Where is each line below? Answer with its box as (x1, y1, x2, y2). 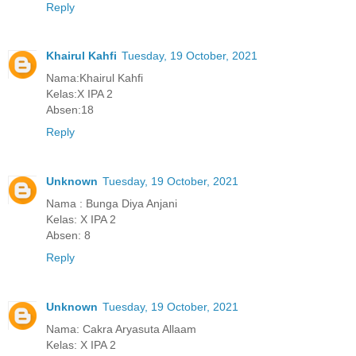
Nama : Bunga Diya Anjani (46, 197, 177, 211)
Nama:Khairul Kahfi (46, 72, 143, 85)
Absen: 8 (46, 229, 91, 242)
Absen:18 (46, 103, 94, 117)
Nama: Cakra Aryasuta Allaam (46, 323, 196, 336)
